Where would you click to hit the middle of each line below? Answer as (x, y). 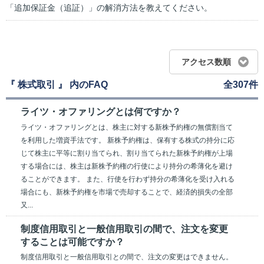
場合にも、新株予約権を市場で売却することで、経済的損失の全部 (127, 192)
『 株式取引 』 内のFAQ (57, 84)
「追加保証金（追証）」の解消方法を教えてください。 (109, 8)
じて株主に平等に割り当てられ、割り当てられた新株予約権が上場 (127, 153)
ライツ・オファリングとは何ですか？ (101, 112)
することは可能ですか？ (72, 242)
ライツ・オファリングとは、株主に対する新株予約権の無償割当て (127, 127)
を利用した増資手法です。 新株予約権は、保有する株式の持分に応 (128, 140)
